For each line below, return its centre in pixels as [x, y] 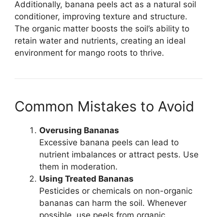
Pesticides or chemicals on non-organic [116, 191]
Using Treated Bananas [86, 178]
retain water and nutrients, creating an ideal [100, 40]
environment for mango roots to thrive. [89, 53]
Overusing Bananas [79, 130]
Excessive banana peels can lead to [109, 142]
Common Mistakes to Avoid [104, 106]
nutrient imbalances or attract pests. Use [119, 154]
